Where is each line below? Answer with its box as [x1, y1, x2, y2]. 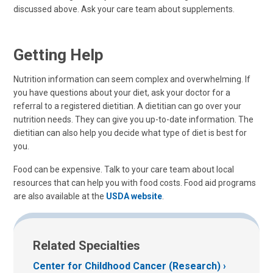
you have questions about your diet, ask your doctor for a [13, 87, 230, 97]
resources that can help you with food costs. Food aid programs [13, 177, 256, 188]
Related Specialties [33, 238, 140, 253]
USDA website [106, 191, 162, 201]
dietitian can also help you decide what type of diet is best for [13, 127, 247, 138]
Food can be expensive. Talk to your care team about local [13, 164, 234, 174]
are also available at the [13, 191, 106, 201]
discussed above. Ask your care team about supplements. [13, 4, 235, 14]
